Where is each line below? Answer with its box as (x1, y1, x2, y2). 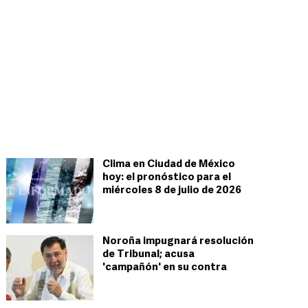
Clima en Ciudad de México (102, 159, 235, 170)
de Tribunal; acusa (102, 250, 195, 260)
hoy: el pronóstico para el (102, 173, 231, 183)
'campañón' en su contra (102, 263, 227, 273)
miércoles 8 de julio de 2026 (102, 186, 241, 196)
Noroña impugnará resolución (102, 236, 254, 247)
